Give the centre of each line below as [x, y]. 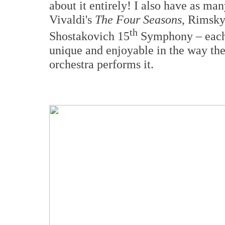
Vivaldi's [72, 20]
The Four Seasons [138, 20]
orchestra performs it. [101, 64]
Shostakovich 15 [89, 36]
